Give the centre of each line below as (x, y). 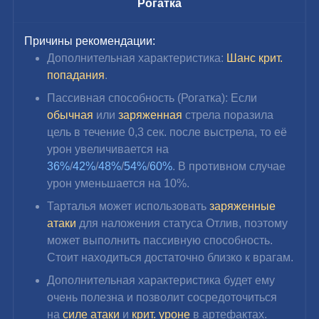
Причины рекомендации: (90, 41)
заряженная (152, 115)
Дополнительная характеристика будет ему (163, 280)
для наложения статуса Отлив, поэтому (184, 223)
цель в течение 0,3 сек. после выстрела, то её (169, 132)
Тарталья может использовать (129, 206)
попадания (76, 75)
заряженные (244, 206)
